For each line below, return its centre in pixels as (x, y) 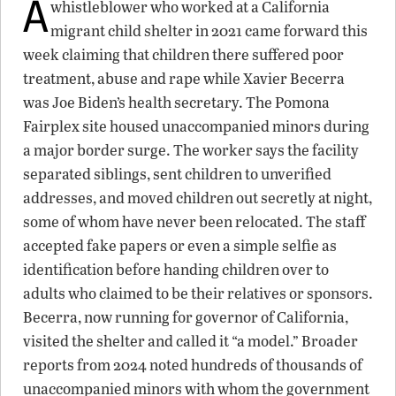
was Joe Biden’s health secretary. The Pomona (176, 102)
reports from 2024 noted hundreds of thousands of (193, 364)
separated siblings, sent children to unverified (177, 173)
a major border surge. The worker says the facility (191, 149)
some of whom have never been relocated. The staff (194, 221)
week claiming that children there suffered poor (183, 54)
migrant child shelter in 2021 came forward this (209, 30)
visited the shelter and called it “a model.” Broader (190, 340)
